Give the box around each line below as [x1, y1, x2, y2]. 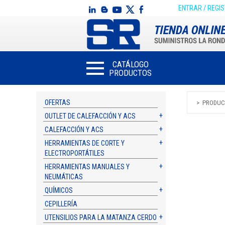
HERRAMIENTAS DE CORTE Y [45, 139, 125, 147]
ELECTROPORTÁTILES [45, 149, 105, 157]
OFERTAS [45, 98, 71, 106]
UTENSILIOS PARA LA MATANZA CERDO [45, 213, 157, 221]
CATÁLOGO [112, 59, 149, 69]
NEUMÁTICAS [45, 173, 83, 181]
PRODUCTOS [109, 68, 152, 78]
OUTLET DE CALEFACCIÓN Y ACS [45, 112, 136, 120]
